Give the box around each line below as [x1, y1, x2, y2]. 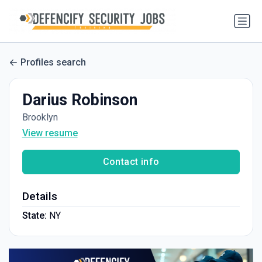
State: [22, 210, 47, 222]
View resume [22, 127, 78, 139]
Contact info [102, 156, 160, 168]
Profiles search [20, 56, 86, 68]
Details [22, 189, 57, 204]
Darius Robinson [22, 91, 137, 110]
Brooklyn [22, 112, 58, 123]
